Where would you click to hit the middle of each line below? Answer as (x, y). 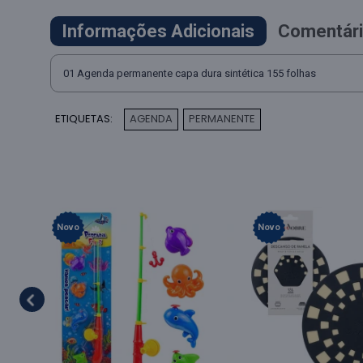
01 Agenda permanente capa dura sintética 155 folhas (190, 73)
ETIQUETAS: (84, 119)
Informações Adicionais (158, 31)
